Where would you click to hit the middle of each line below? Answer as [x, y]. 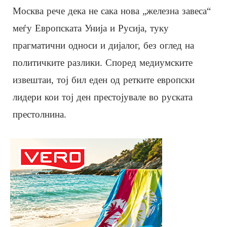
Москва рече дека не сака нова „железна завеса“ [112, 11]
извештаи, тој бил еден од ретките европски [104, 80]
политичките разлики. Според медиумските [103, 62]
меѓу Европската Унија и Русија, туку [91, 28]
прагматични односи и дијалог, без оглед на [103, 45]
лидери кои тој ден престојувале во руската [103, 97]
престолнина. [40, 114]
